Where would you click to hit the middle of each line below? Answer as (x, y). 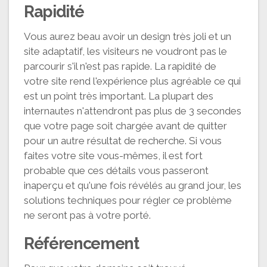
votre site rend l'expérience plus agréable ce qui (132, 81)
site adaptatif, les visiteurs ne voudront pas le (125, 51)
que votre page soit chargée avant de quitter (125, 125)
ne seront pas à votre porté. (87, 215)
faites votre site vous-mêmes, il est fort (113, 155)
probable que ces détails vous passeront (116, 170)
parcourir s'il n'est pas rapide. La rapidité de (120, 66)
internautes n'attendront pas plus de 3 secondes (133, 111)
